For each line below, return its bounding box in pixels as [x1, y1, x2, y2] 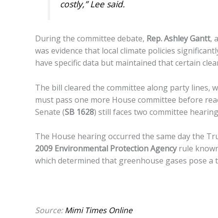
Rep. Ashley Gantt [146, 33, 210, 44]
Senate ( [35, 106, 65, 117]
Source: [35, 204, 65, 216]
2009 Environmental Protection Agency [35, 143, 177, 154]
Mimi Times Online [65, 204, 132, 216]
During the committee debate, [35, 33, 146, 44]
